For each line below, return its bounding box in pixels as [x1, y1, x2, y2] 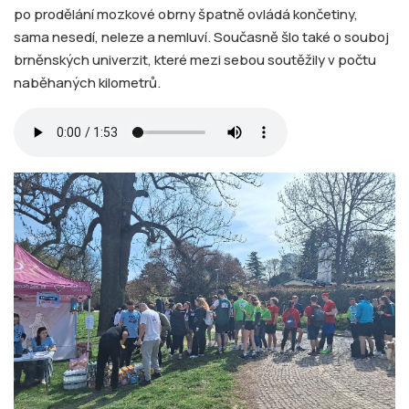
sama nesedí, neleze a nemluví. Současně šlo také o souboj [14, 27, 389, 47]
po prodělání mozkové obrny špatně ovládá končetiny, [14, 5, 358, 24]
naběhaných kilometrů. [14, 73, 161, 92]
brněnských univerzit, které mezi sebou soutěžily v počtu [14, 50, 376, 69]
